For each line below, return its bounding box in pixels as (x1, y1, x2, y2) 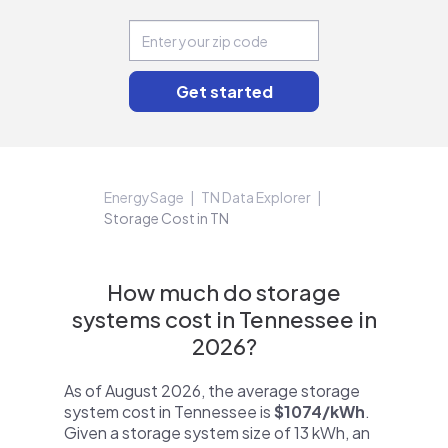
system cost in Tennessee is (64, 401, 274, 422)
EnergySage (104, 188, 184, 206)
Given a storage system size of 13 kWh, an (64, 422, 370, 443)
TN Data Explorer (201, 188, 311, 206)
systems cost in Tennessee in (71, 305, 377, 333)
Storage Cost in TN (104, 209, 229, 227)
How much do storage (107, 278, 341, 306)
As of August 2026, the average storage (64, 380, 360, 401)
